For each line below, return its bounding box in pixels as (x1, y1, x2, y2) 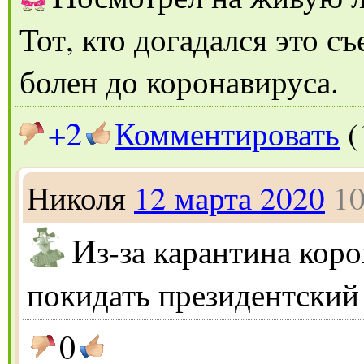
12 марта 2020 (134, 175, 325, 219)
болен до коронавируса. (19, 59, 339, 102)
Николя (27, 175, 126, 219)
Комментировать (115, 111, 340, 154)
